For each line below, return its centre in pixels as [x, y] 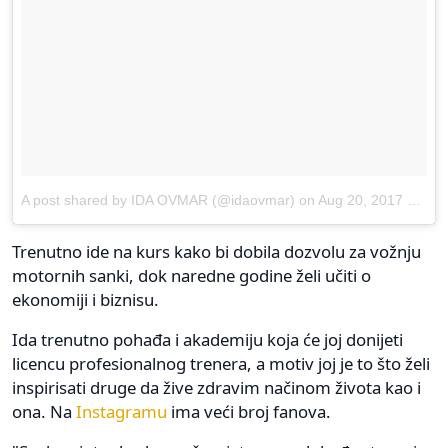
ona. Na [44, 412]
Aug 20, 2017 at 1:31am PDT [362, 200]
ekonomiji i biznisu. [85, 300]
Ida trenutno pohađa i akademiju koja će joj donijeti [207, 340]
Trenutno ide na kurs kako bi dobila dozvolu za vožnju [216, 252]
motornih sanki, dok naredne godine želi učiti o [191, 276]
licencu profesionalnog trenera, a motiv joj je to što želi [221, 364]
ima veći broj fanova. [249, 412]
